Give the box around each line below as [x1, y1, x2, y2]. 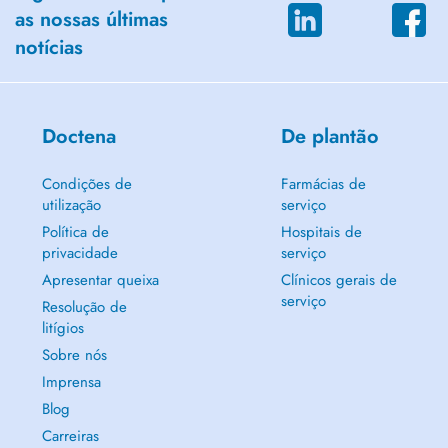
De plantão [280, 122, 379, 151]
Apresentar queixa [41, 269, 159, 291]
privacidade [41, 242, 118, 264]
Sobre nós [41, 344, 107, 366]
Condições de [41, 173, 132, 195]
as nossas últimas [15, 5, 168, 34]
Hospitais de [280, 221, 362, 243]
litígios [41, 317, 84, 339]
